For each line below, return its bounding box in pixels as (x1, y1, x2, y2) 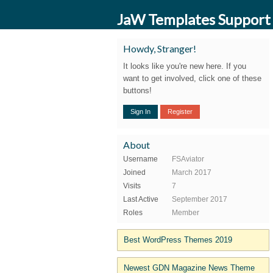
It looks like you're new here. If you (123, 61, 246, 71)
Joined (123, 168, 146, 177)
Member (172, 208, 199, 217)
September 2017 (172, 194, 227, 204)
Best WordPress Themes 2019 (124, 235, 232, 244)
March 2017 (172, 168, 211, 177)
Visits (123, 181, 141, 190)
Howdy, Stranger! (123, 43, 196, 54)
